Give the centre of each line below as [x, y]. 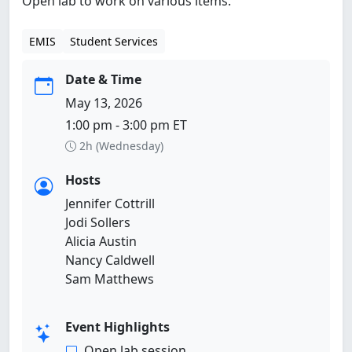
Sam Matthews [110, 279]
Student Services [114, 41]
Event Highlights [117, 326]
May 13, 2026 [104, 103]
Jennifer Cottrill [110, 203]
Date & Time [103, 79]
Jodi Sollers [98, 222]
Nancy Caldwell [110, 260]
